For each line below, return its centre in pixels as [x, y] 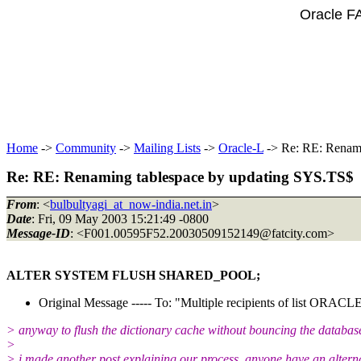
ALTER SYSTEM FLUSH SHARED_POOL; [133, 275]
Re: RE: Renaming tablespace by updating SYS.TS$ [180, 177]
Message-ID [38, 233]
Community [86, 148]
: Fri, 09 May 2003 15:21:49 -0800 [120, 218]
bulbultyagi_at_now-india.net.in [131, 204]
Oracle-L [241, 148]
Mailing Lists [167, 148]
